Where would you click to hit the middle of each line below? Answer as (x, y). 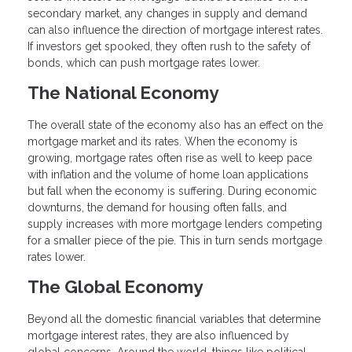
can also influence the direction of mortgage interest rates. (175, 30)
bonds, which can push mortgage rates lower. (144, 63)
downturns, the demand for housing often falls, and (157, 207)
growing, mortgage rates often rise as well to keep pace (170, 158)
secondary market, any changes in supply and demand (167, 13)
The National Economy (123, 93)
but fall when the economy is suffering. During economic (172, 191)
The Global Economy (115, 286)
